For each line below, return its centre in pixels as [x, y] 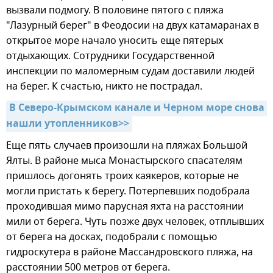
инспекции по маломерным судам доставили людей [130, 72]
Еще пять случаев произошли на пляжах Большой [127, 146]
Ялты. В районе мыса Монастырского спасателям [124, 161]
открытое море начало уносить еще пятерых [115, 41]
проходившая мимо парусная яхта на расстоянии [125, 207]
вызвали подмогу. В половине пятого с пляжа [115, 11]
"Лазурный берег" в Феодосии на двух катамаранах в [133, 26]
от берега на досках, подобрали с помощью [112, 237]
